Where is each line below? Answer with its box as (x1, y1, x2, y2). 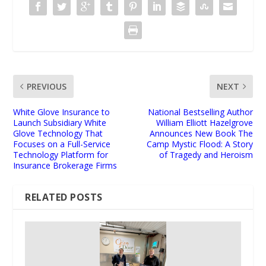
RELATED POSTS (25, 190, 103, 204)
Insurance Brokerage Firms (13, 159, 118, 171)
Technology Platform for (13, 148, 109, 160)
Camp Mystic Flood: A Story (146, 138, 253, 150)
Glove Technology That (13, 127, 103, 139)
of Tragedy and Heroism (159, 148, 253, 160)
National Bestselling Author (147, 106, 253, 118)
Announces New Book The (149, 127, 253, 139)
